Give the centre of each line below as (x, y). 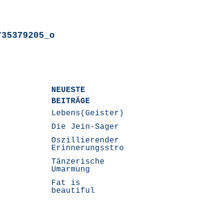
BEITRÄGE (71, 101)
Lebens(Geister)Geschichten (115, 113)
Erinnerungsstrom (90, 148)
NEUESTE (69, 90)
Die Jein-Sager (85, 127)
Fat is (66, 183)
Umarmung (71, 170)
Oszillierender (85, 140)
